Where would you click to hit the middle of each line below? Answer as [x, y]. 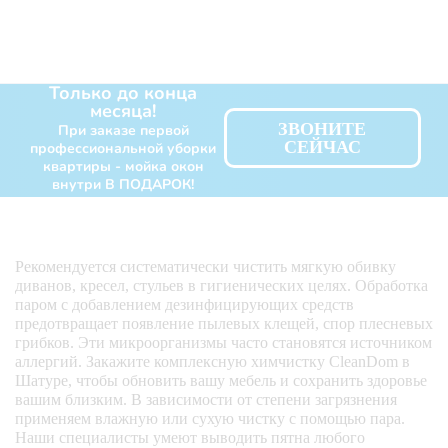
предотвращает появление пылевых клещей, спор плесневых [224, 323]
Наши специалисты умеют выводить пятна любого [190, 437]
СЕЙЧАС [322, 146]
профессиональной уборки [123, 148]
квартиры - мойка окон [123, 166]
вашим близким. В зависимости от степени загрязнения [206, 399]
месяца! [123, 110]
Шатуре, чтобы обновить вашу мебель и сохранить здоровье [221, 380]
